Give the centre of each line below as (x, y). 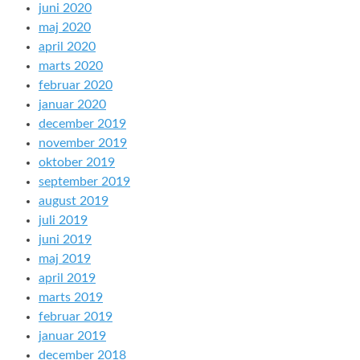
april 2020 (67, 47)
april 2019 (67, 278)
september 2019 (84, 182)
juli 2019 (63, 221)
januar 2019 (72, 336)
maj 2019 (65, 259)
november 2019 (83, 143)
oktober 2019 (77, 163)
